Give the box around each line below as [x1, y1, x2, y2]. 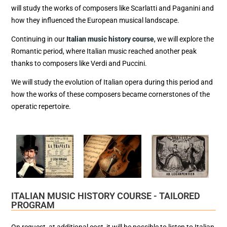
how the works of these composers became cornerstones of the [11, 90, 210, 99]
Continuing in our [11, 34, 66, 43]
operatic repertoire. [11, 102, 71, 111]
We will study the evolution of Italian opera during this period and [11, 78, 213, 87]
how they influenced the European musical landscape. [11, 16, 179, 24]
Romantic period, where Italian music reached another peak [11, 47, 197, 55]
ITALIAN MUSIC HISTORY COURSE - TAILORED [11, 190, 200, 201]
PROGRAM [11, 199, 55, 210]
